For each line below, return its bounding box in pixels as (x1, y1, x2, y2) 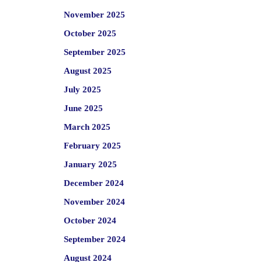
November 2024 (63, 197, 125, 206)
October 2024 (63, 216, 116, 225)
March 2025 (63, 122, 111, 132)
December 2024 (63, 178, 124, 188)
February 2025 (63, 141, 121, 150)
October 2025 (63, 29, 116, 38)
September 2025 (63, 47, 126, 57)
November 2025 (63, 10, 125, 19)
